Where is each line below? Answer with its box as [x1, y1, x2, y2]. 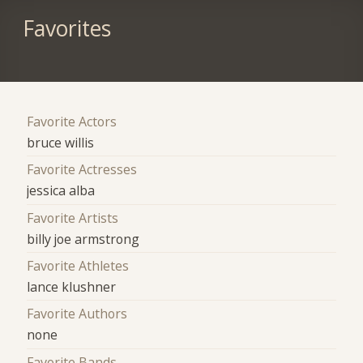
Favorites [22, 14, 111, 44]
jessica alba [27, 181, 96, 200]
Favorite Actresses [27, 160, 138, 179]
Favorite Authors [27, 305, 128, 323]
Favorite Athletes [27, 257, 130, 275]
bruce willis [27, 134, 95, 152]
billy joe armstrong [27, 229, 140, 248]
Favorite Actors [27, 113, 117, 131]
